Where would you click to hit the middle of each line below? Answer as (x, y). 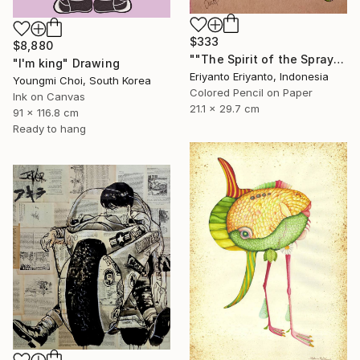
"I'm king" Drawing (66, 63)
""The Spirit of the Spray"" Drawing (339, 59)
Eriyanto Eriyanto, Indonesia (259, 77)
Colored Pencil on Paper (251, 93)
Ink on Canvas (49, 97)
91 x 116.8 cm (46, 113)
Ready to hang (49, 129)
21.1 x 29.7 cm (225, 109)
